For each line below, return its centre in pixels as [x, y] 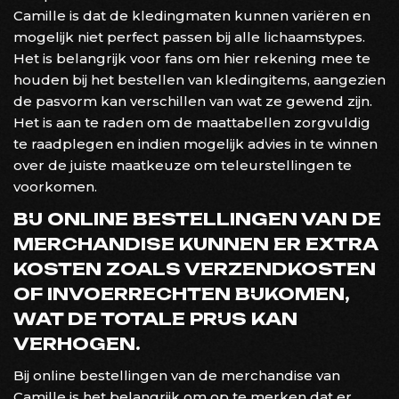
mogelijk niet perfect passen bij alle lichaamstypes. [189, 37]
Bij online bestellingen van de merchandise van [177, 375]
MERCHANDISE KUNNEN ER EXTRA [195, 244]
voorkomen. [55, 186]
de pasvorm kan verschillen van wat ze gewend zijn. [193, 101]
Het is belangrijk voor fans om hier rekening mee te [192, 58]
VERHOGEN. [77, 343]
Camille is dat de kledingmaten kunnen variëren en [192, 15]
